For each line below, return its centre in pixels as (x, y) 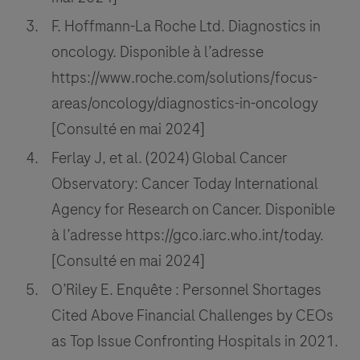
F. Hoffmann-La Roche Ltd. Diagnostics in (186, 27)
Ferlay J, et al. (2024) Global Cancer (170, 158)
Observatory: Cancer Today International (185, 184)
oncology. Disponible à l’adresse (157, 52)
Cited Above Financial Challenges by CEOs (192, 316)
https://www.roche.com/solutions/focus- (184, 78)
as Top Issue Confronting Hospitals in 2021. (195, 342)
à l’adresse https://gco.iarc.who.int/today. (188, 235)
